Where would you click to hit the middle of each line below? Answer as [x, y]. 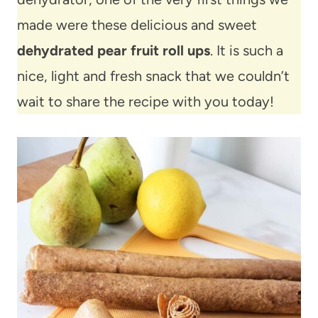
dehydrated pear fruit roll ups [114, 51]
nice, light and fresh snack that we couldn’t [153, 76]
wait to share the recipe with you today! [146, 102]
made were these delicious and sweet [137, 25]
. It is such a [247, 51]
